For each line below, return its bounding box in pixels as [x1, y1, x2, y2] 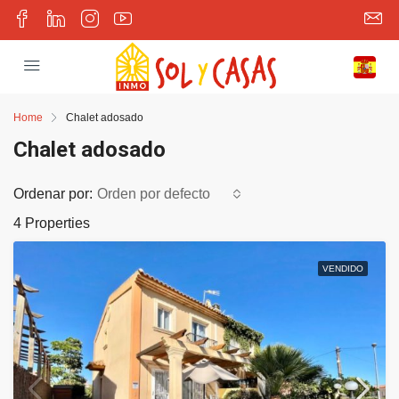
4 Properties [13, 216, 90, 231]
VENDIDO [322, 264, 363, 273]
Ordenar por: [13, 186, 93, 201]
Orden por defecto [97, 186, 210, 201]
